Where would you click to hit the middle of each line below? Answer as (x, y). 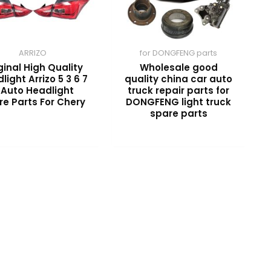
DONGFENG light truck (179, 102)
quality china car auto (179, 79)
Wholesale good (178, 67)
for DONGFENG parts (179, 53)
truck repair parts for (179, 90)
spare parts (178, 113)
